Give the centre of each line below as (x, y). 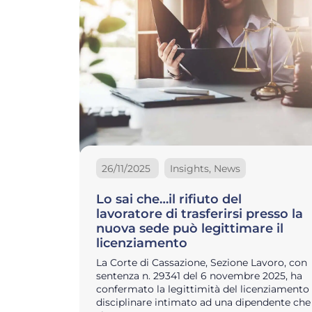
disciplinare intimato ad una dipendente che (203, 302)
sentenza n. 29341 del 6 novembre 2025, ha (199, 275)
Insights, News (205, 168)
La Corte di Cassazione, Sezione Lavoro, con (202, 262)
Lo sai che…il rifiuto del (169, 199)
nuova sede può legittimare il (190, 228)
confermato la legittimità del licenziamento (203, 289)
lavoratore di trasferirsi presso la (200, 213)
